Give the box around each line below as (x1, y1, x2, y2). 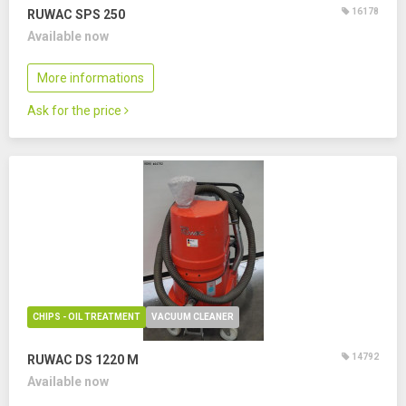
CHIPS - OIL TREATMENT (33, 312, 140, 322)
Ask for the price (27, 103, 124, 118)
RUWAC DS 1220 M (27, 353, 139, 367)
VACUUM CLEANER (151, 312, 234, 322)
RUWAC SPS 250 (27, 7, 125, 22)
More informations (37, 71, 144, 85)
